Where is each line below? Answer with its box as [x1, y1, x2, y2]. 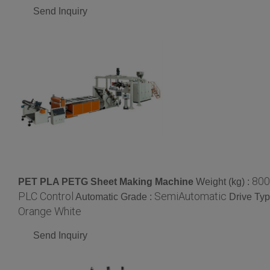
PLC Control [18, 189, 74, 202]
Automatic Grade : [75, 191, 154, 202]
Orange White [18, 204, 81, 218]
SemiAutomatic [154, 189, 227, 202]
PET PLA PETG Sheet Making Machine [18, 176, 193, 187]
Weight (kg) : [196, 176, 252, 187]
